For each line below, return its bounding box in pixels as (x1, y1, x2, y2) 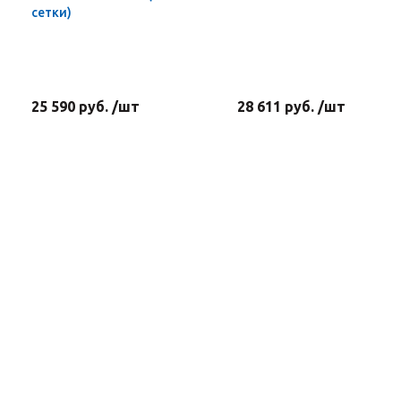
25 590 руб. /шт (31, 98, 140, 115)
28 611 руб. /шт (237, 98, 346, 115)
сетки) (31, 5, 72, 20)
